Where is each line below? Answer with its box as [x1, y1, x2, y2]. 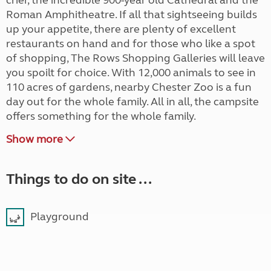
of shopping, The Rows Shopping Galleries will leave [6, 51, 265, 65]
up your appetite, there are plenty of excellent [6, 22, 236, 36]
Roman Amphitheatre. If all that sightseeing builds [6, 8, 257, 22]
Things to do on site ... [6, 171, 152, 189]
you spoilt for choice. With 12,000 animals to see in [6, 66, 256, 80]
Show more [6, 132, 65, 146]
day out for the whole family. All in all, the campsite [6, 95, 259, 109]
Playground [30, 210, 89, 224]
